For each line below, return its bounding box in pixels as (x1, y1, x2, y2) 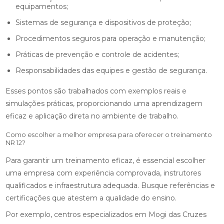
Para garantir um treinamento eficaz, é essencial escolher (5, 156, 206, 165)
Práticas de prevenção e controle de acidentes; (21, 50, 179, 59)
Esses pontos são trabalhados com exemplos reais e (5, 86, 187, 95)
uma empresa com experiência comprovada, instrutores (5, 168, 201, 177)
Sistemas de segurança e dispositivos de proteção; (20, 18, 191, 27)
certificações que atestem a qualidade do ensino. (5, 193, 177, 202)
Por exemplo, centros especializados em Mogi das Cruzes (5, 210, 207, 219)
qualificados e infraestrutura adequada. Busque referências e (5, 181, 215, 190)
